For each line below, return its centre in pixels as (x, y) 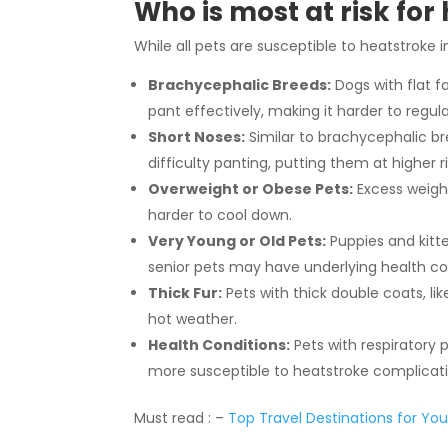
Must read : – (181, 417)
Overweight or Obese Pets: (251, 188)
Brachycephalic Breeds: (240, 84)
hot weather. (193, 318)
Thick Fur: (185, 292)
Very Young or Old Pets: (237, 240)
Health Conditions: (219, 344)
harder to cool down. (220, 214)
